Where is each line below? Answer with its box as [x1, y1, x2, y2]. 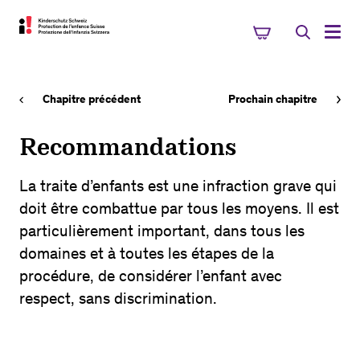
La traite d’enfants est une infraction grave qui [19, 176, 337, 195]
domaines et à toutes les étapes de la [19, 243, 274, 263]
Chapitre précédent [43, 92, 141, 106]
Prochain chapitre [228, 92, 317, 106]
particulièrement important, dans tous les [19, 221, 305, 240]
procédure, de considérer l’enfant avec [19, 266, 282, 285]
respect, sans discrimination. [19, 288, 217, 308]
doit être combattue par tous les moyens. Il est [19, 198, 339, 218]
